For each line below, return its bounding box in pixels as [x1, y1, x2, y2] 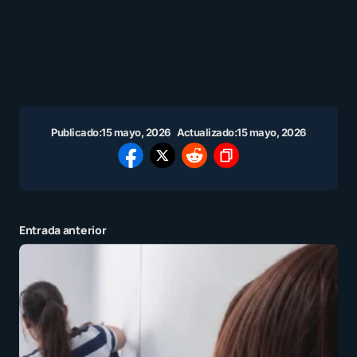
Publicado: [51, 126, 102, 139]
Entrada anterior [19, 222, 107, 238]
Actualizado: [176, 126, 237, 139]
